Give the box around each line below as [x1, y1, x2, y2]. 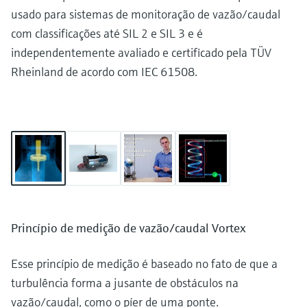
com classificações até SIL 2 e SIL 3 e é [11, 25, 203, 42]
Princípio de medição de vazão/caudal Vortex [11, 220, 246, 236]
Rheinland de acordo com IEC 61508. [11, 64, 197, 80]
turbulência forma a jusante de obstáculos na [11, 275, 238, 291]
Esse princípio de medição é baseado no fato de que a [11, 256, 278, 272]
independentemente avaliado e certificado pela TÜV [11, 45, 271, 61]
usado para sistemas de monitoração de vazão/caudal [11, 6, 280, 23]
